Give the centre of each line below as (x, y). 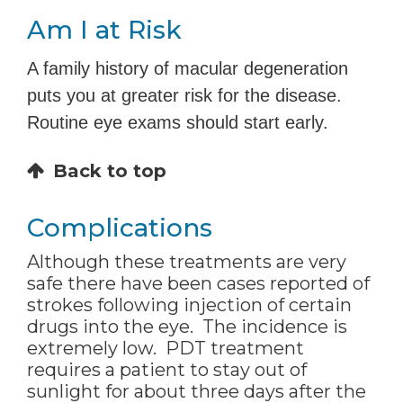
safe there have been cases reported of (198, 284)
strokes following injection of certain (189, 305)
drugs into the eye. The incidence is (187, 327)
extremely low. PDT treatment (166, 349)
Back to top (110, 171)
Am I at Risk (104, 30)
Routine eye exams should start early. (178, 123)
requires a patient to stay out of (167, 370)
